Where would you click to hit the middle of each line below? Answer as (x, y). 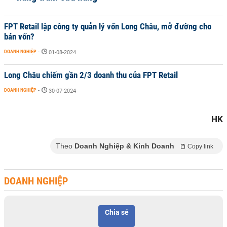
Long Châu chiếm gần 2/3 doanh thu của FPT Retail (91, 75)
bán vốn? (19, 36)
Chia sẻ (117, 212)
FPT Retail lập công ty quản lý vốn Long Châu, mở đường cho (108, 26)
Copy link (200, 146)
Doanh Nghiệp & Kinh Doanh (124, 146)
